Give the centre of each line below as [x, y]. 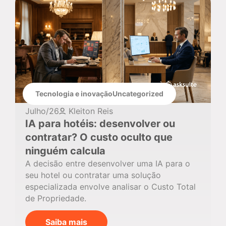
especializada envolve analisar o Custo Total [110, 187]
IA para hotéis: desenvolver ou [100, 124]
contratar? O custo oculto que [99, 137]
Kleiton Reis [91, 111]
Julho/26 [42, 111]
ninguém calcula [65, 151]
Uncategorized [138, 94]
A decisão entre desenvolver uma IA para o [108, 164]
